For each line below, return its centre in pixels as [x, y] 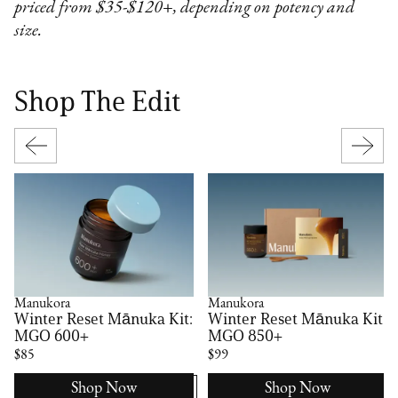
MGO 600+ [52, 335]
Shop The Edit [98, 100]
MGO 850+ [246, 335]
